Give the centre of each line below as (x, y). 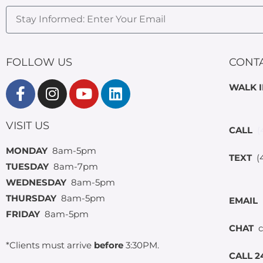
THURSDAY (32, 198)
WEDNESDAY (37, 182)
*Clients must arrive (50, 245)
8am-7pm (75, 166)
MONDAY (27, 150)
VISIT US (28, 125)
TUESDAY (28, 166)
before (109, 245)
